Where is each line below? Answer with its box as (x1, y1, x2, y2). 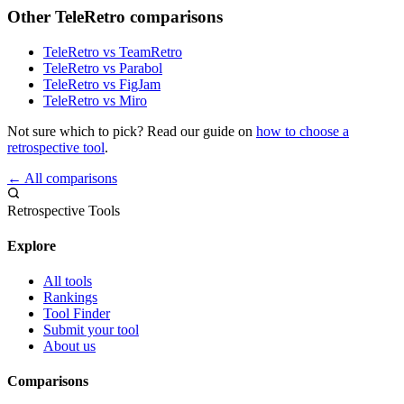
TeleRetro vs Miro (43, 92, 147, 108)
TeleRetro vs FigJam (43, 76, 161, 92)
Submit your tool (43, 322, 139, 338)
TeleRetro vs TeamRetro (43, 43, 182, 60)
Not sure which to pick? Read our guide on (7, 123, 256, 139)
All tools (43, 273, 92, 289)
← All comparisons (7, 170, 117, 186)
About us (43, 338, 96, 354)
